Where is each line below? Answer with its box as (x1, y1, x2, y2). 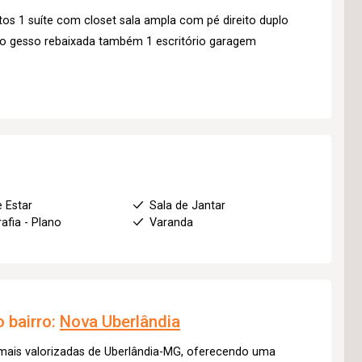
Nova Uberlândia (60, 311, 180, 331)
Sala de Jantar (149, 198, 225, 213)
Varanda (149, 215, 193, 229)
